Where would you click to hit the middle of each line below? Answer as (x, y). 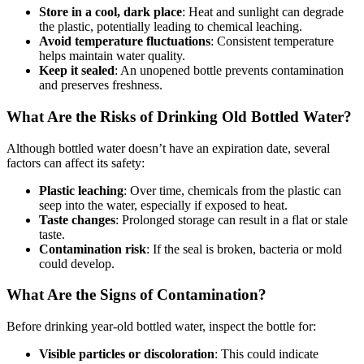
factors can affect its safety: (76, 162)
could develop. (77, 263)
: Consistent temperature (272, 41)
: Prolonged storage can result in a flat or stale (232, 219)
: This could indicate (266, 354)
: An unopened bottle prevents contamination (229, 71)
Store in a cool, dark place (110, 12)
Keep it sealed (77, 71)
